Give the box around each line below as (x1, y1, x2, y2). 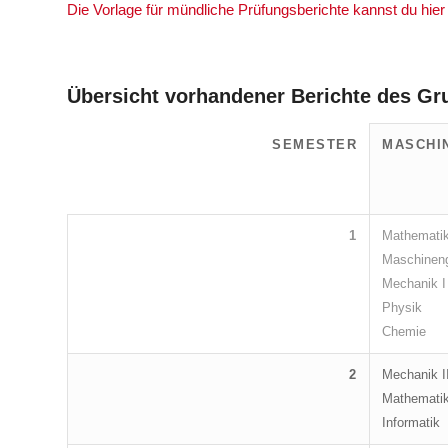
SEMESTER (272, 137, 357, 153)
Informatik (382, 415, 440, 431)
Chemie (382, 324, 426, 340)
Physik (382, 300, 422, 316)
